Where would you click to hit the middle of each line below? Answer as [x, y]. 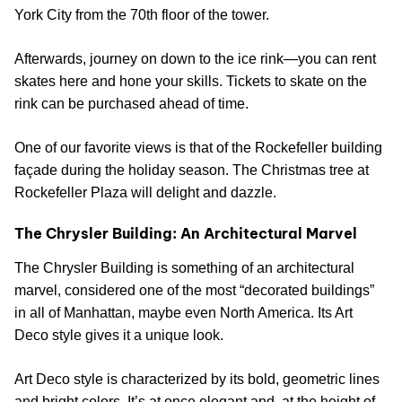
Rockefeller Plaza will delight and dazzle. [145, 193]
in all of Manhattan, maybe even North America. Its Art [184, 313]
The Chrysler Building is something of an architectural [184, 268]
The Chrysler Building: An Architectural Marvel [186, 234]
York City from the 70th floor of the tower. [142, 15]
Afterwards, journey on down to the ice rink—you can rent [195, 59]
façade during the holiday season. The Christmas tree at [192, 170]
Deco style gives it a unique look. [119, 336]
